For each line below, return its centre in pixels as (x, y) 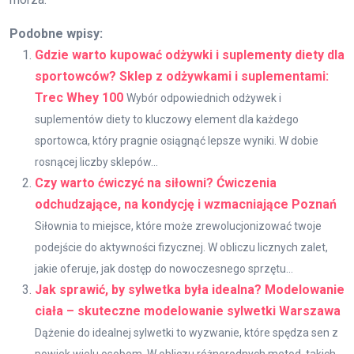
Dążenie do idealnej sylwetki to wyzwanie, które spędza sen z (186, 332)
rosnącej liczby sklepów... (96, 162)
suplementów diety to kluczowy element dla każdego (167, 119)
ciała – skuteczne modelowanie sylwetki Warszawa (188, 311)
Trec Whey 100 (79, 97)
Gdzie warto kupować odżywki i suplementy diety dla (190, 55)
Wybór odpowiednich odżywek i (204, 98)
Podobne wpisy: (56, 33)
